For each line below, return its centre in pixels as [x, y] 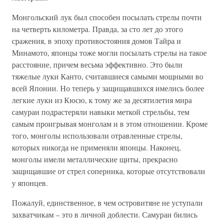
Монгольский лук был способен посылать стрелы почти [107, 17]
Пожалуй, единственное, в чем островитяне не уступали [107, 203]
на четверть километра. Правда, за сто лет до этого [97, 29]
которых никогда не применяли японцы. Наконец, [96, 147]
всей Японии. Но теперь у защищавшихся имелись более [108, 88]
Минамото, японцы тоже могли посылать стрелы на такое [109, 53]
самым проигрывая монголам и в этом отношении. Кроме [110, 124]
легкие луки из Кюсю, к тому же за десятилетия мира [102, 100]
